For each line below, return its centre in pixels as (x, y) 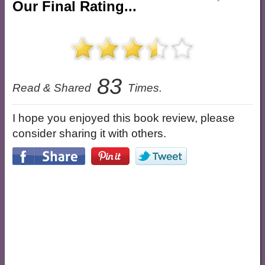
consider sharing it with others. (89, 133)
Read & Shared (53, 88)
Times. (143, 88)
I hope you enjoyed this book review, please (123, 118)
